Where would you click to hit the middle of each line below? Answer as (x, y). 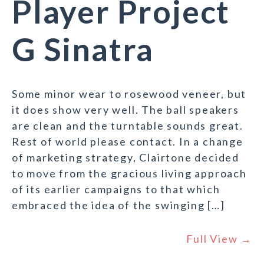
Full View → (219, 239)
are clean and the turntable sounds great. (128, 126)
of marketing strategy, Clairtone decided (126, 158)
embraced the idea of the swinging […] (118, 205)
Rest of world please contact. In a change (128, 142)
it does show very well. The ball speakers (126, 110)
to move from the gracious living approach (129, 174)
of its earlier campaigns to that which (116, 189)
